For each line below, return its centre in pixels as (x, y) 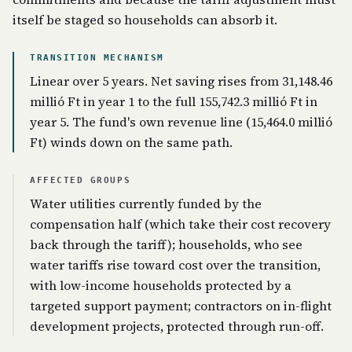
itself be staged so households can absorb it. (145, 20)
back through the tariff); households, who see (166, 244)
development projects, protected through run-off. (177, 326)
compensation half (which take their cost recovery (180, 224)
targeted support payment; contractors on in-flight (181, 306)
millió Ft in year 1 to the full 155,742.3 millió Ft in (174, 101)
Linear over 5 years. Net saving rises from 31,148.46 (181, 81)
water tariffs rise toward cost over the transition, (175, 265)
